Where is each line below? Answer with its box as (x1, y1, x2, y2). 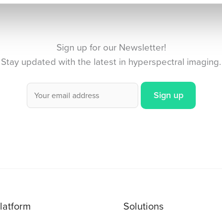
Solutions (123, 198, 164, 214)
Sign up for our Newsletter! (56, 41, 166, 55)
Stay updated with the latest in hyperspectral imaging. (1, 55, 221, 68)
